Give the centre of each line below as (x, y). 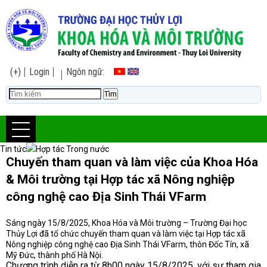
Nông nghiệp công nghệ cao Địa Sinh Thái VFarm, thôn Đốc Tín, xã (128, 244)
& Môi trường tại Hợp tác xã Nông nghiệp (120, 179)
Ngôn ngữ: (90, 72)
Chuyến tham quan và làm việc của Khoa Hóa (132, 162)
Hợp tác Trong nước (72, 149)
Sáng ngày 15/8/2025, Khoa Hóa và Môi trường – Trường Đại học (126, 223)
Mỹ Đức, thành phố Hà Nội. (55, 255)
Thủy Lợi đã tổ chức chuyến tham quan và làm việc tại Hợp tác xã (126, 233)
